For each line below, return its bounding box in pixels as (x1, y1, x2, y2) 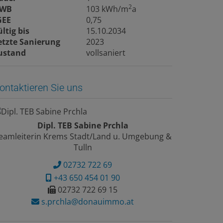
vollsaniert (86, 47, 126, 58)
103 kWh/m (86, 3, 129, 14)
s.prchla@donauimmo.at (39, 196, 134, 207)
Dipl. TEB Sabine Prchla (37, 119, 128, 131)
